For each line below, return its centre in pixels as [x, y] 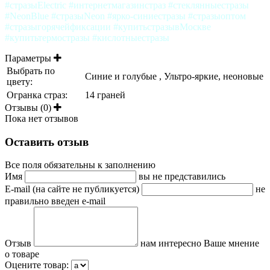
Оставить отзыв [47, 142]
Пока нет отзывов [42, 118]
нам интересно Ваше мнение [200, 243]
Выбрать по [31, 71]
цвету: [20, 81]
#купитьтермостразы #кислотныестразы [87, 37]
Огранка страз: [37, 95]
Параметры [29, 58]
